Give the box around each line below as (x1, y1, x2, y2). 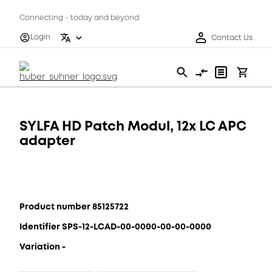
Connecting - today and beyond (19, 13, 139, 23)
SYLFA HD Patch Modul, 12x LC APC (19, 117, 246, 135)
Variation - (19, 240, 66, 253)
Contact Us (211, 32, 253, 43)
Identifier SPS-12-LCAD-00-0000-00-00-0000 (19, 220, 211, 233)
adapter (19, 131, 75, 150)
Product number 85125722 (19, 200, 129, 212)
